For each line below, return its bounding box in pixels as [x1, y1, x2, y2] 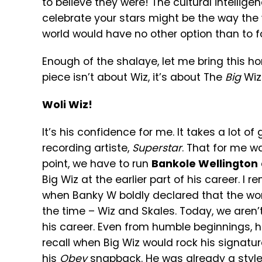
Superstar [132, 141, 182, 155]
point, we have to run [42, 157, 151, 171]
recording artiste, [42, 141, 132, 155]
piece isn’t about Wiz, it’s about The [42, 70, 225, 84]
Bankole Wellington [151, 157, 258, 171]
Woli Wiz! [42, 98, 92, 112]
